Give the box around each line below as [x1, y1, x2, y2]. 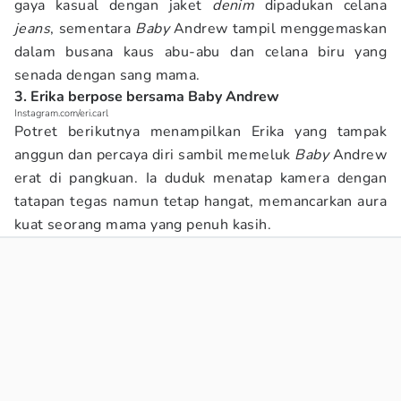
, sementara [50, 19, 136, 38]
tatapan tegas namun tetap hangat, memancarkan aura [14, 192, 387, 211]
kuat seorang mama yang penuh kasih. [14, 215, 271, 235]
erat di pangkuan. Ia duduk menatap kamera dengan [14, 168, 387, 188]
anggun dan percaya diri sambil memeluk [14, 145, 295, 165]
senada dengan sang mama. [14, 65, 200, 85]
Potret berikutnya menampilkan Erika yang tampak [14, 122, 387, 141]
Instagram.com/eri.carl [14, 107, 108, 120]
